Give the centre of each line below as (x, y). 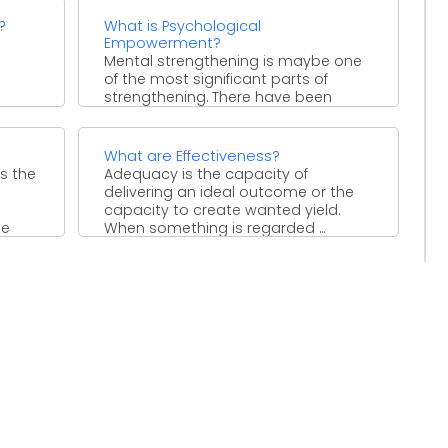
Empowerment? (163, 42)
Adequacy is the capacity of (206, 173)
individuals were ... (167, 132)
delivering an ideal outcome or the (229, 191)
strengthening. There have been (218, 96)
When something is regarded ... (215, 227)
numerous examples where (203, 114)
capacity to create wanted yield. (222, 209)
